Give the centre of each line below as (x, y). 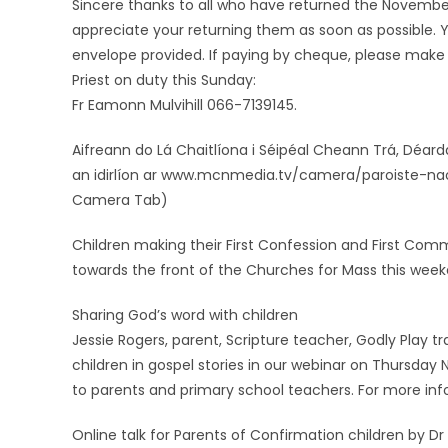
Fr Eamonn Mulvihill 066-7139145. (184, 105)
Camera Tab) (120, 200)
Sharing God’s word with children (185, 315)
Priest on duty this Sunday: (164, 80)
